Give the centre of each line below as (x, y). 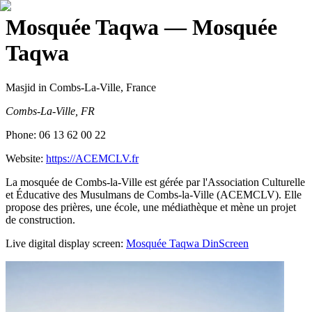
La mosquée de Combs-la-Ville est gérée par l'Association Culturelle (155, 182)
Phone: (22, 134)
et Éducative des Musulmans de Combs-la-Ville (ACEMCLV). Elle (154, 194)
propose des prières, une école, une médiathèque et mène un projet (151, 207)
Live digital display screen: (64, 243)
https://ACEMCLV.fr (92, 158)
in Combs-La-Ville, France (96, 87)
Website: (26, 158)
